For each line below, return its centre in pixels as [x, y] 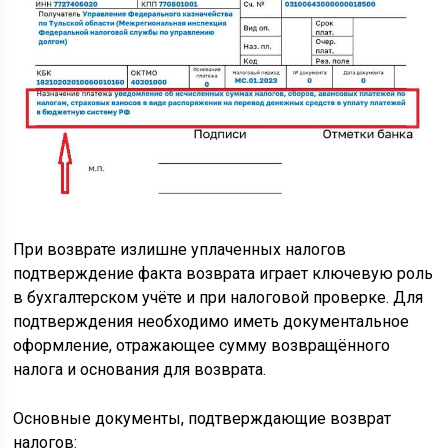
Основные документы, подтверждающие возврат [202, 418]
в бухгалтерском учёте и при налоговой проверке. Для [218, 297]
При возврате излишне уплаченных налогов [180, 249]
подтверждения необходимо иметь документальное [211, 321]
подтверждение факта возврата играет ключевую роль [223, 273]
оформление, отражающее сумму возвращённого [202, 345]
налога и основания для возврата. [140, 369]
